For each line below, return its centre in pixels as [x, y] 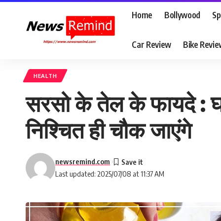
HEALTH [45, 76]
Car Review [151, 44]
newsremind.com [83, 161]
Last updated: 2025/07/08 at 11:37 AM [110, 174]
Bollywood [182, 15]
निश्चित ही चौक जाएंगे [109, 130]
